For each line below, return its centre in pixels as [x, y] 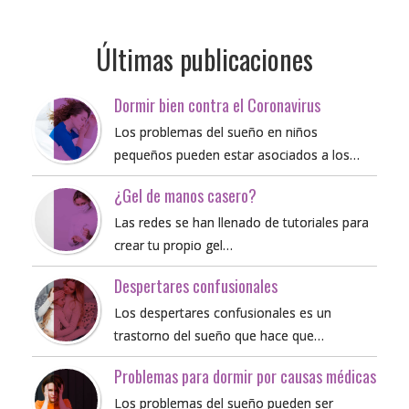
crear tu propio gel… [173, 245]
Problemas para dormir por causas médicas [245, 376]
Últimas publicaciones [204, 59]
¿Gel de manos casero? [185, 195]
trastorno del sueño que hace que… [219, 336]
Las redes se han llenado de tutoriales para [241, 222]
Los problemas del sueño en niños [216, 132]
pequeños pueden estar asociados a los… [237, 155]
